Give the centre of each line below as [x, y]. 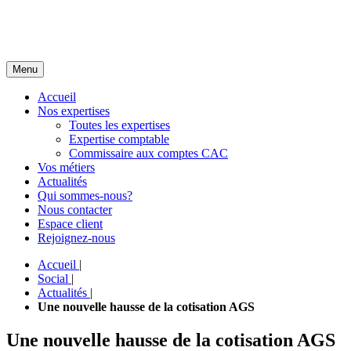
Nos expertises [74, 111]
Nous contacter [75, 210]
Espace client [70, 224]
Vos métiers [66, 167]
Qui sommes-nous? [85, 195]
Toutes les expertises [119, 125]
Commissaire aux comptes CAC [148, 153]
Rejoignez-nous [76, 238]
